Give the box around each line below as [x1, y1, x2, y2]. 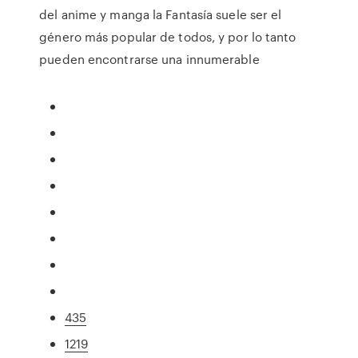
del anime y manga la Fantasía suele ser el [39, 6, 282, 23]
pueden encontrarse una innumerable [39, 50, 263, 68]
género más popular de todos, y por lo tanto [39, 28, 296, 46]
